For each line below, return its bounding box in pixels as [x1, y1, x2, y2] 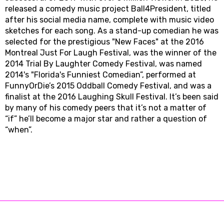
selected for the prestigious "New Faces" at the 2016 [5, 37, 204, 47]
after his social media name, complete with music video [5, 15, 214, 25]
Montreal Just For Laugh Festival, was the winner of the [5, 48, 216, 58]
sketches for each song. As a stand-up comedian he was [5, 26, 218, 36]
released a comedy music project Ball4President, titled [5, 4, 211, 14]
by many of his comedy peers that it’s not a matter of [5, 103, 206, 113]
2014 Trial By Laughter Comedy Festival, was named [5, 59, 202, 69]
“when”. [5, 125, 32, 135]
